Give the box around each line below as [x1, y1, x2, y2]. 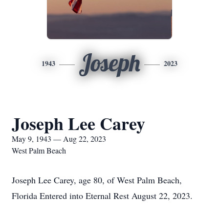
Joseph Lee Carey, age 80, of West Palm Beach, [12, 174, 182, 186]
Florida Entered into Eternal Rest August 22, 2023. [12, 190, 193, 201]
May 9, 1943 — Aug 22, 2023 [12, 133, 106, 144]
